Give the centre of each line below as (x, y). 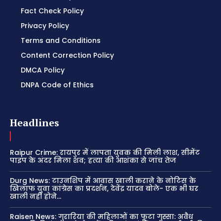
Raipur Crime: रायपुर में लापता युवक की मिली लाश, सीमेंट (105, 153)
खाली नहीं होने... (36, 197)
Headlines (35, 123)
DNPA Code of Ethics (57, 85)
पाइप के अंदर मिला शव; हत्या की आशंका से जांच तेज (93, 161)
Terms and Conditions (61, 41)
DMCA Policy (43, 70)
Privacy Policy (45, 26)
